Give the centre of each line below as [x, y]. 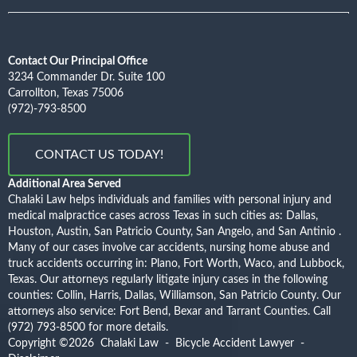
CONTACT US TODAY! [99, 154]
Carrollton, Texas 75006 [66, 93]
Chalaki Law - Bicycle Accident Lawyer [197, 343]
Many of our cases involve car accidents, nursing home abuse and [169, 247]
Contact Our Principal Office [78, 61]
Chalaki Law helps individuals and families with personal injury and [170, 200]
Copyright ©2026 [54, 343]
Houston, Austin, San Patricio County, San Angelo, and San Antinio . [175, 231]
